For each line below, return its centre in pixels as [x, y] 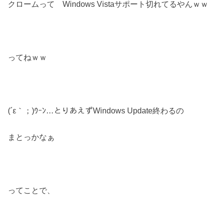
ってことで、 [32, 190]
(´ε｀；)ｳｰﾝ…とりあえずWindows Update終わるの [96, 110]
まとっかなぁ [32, 137]
